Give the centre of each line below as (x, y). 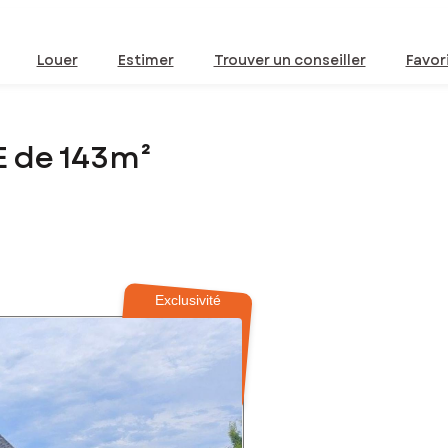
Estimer (145, 60)
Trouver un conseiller (289, 60)
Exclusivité (188, 300)
